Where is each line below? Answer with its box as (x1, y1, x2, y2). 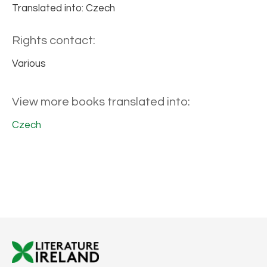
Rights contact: (12, 35, 95, 47)
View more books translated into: (12, 96, 190, 108)
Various (12, 58, 46, 70)
